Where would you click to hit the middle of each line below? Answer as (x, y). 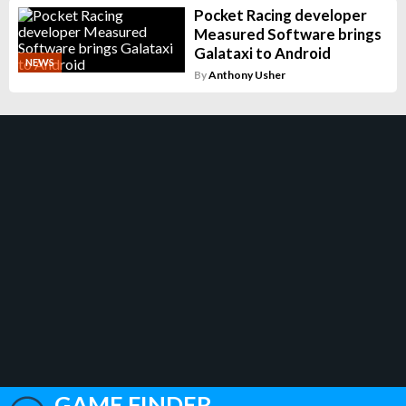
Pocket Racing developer (280, 15)
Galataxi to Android (262, 53)
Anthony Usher (246, 75)
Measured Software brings (287, 34)
